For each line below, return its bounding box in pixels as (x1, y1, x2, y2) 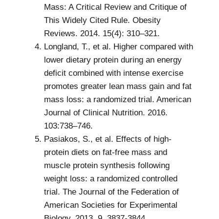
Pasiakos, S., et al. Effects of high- (44, 134, 172, 144)
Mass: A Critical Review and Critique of (44, 2, 187, 12)
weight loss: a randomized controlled (44, 174, 177, 184)
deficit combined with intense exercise (44, 68, 183, 78)
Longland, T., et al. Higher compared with (44, 42, 193, 52)
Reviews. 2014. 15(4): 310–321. (44, 29, 160, 39)
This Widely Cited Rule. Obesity (44, 16, 161, 25)
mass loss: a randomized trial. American (44, 95, 191, 105)
